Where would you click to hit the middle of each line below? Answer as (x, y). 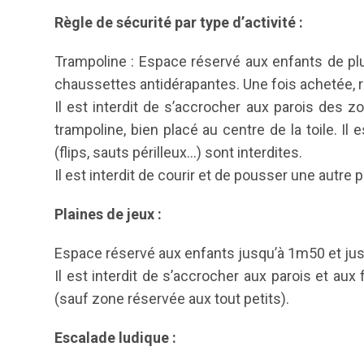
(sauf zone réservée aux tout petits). (172, 299)
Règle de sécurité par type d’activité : (179, 22)
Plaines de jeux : (108, 214)
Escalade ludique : (115, 338)
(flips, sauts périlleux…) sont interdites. (178, 152)
